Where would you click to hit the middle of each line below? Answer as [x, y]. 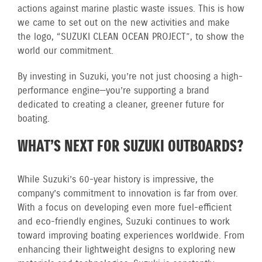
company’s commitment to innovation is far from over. [128, 194]
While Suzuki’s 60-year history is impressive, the [116, 180]
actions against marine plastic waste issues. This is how [131, 9]
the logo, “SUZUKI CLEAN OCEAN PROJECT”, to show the [131, 37]
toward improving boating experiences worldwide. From [131, 236]
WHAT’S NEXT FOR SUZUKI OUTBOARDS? [130, 147]
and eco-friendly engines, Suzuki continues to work [124, 222]
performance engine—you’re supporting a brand [113, 91]
